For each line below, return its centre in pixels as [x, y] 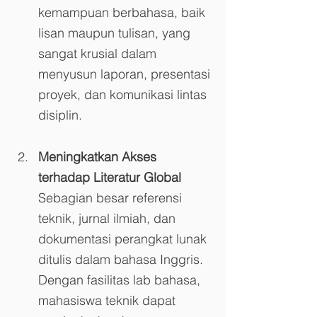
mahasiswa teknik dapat [109, 300]
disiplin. [60, 115]
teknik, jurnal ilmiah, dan [109, 218]
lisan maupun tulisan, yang [116, 33]
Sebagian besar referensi [112, 197]
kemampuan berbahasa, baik [123, 12]
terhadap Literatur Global [110, 177]
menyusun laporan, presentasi [126, 74]
